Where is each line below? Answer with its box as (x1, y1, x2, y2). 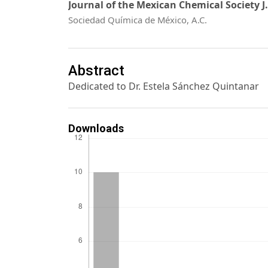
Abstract (68, 62, 124, 80)
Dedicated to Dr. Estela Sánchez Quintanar (68, 80, 259, 93)
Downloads (68, 121, 124, 135)
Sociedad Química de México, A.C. (68, 13, 207, 26)
